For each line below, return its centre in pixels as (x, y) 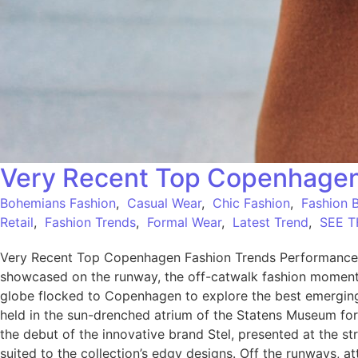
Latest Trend (270, 223)
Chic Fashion (251, 203)
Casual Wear (164, 203)
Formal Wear (184, 223)
